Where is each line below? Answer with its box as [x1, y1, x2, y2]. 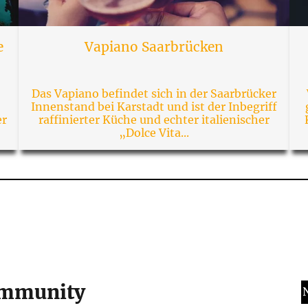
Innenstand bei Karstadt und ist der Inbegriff [30, 99, 277, 113]
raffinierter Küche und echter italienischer [38, 112, 269, 126]
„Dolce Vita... [118, 125, 189, 140]
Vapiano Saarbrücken [84, 38, 223, 55]
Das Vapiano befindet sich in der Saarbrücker [31, 86, 276, 100]
